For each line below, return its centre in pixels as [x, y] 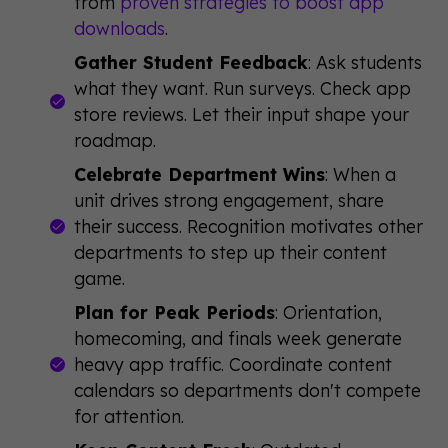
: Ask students [364, 61]
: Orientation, [328, 311]
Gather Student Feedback [190, 61]
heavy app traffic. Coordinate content [232, 363]
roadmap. [114, 139]
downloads [119, 27]
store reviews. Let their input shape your [241, 113]
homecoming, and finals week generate [237, 337]
